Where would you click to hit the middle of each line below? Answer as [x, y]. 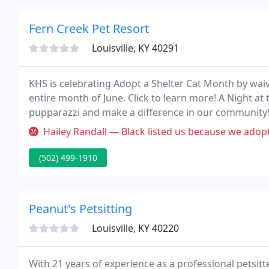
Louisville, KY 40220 [135, 228]
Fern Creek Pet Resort [89, 29]
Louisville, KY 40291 [135, 48]
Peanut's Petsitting [80, 209]
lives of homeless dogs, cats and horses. [120, 127]
